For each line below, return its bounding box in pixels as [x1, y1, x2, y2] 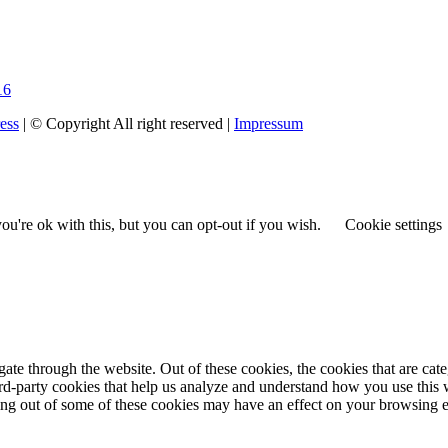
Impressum [234, 114, 303, 132]
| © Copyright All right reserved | [19, 114, 234, 132]
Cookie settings [345, 215, 442, 233]
